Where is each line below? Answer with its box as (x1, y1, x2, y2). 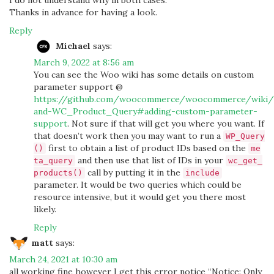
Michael (56, 40, 91, 51)
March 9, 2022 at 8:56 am (34, 57, 134, 68)
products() (34, 168, 83, 177)
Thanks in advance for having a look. (9, 7, 157, 18)
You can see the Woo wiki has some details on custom (34, 69, 254, 80)
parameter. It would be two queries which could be (34, 179, 242, 190)
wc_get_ (228, 156, 262, 165)
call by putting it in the (85, 167, 183, 178)
